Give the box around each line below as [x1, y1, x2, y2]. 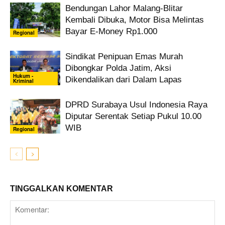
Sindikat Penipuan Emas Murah [65, 52, 183, 62]
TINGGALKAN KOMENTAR [10, 184, 113, 193]
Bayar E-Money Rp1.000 [65, 27, 157, 37]
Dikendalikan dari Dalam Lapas [65, 75, 182, 85]
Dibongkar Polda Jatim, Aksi [65, 63, 171, 73]
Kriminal [13, 77, 34, 85]
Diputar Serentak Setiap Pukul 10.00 [65, 111, 201, 122]
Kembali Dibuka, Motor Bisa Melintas [65, 15, 204, 25]
